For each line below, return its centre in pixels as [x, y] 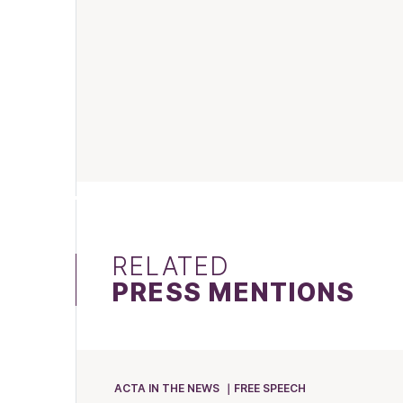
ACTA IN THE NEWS [166, 388]
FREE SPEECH [269, 388]
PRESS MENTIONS [233, 292]
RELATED [171, 266]
